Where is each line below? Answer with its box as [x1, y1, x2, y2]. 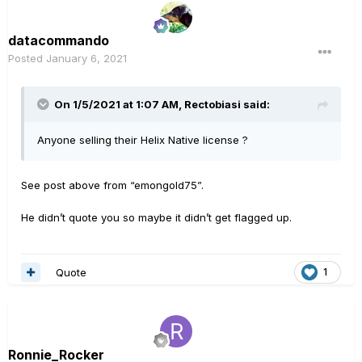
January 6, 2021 [46, 51, 127, 65]
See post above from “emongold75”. [21, 178, 204, 192]
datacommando [8, 32, 109, 48]
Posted [8, 51, 46, 65]
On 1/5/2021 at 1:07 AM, [54, 97, 184, 111]
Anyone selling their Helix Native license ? [37, 133, 248, 146]
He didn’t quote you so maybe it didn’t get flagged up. [21, 210, 292, 224]
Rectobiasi [184, 97, 241, 111]
